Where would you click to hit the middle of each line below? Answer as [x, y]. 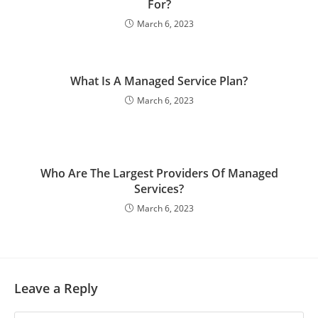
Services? [159, 189]
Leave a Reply [56, 288]
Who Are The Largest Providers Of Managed [159, 173]
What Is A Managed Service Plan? [159, 81]
